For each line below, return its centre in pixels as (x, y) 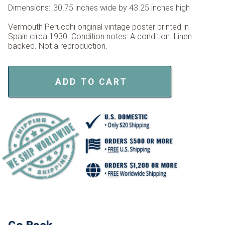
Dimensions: (29, 8)
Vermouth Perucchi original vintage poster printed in (99, 27)
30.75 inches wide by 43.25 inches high (122, 8)
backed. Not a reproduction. (58, 46)
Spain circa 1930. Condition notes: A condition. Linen (100, 37)
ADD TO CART (92, 82)
